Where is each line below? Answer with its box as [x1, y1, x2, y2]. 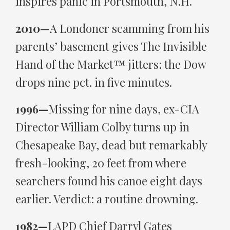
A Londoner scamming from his [50, 20, 209, 36]
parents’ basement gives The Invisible [15, 38, 207, 54]
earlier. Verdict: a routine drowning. [15, 191, 198, 207]
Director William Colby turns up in [15, 119, 189, 135]
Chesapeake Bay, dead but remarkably [15, 137, 207, 153]
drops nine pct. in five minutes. [15, 74, 172, 90]
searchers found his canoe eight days [15, 173, 202, 189]
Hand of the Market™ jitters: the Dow [15, 56, 206, 72]
